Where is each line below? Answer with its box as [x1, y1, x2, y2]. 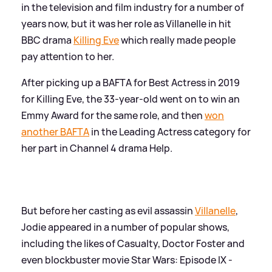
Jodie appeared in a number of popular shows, [21, 220, 229, 234]
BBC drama [21, 33, 73, 47]
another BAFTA [21, 124, 89, 138]
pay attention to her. [21, 49, 114, 63]
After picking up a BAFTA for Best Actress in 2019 [21, 75, 240, 89]
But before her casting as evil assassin [21, 203, 195, 217]
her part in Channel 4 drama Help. [21, 141, 172, 155]
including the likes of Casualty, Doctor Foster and [21, 236, 245, 250]
